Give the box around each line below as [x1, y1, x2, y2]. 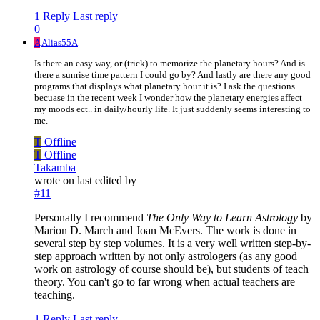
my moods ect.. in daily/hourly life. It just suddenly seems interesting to [34, 103, 311, 114]
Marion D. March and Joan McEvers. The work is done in [34, 224, 296, 236]
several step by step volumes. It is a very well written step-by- [34, 236, 311, 249]
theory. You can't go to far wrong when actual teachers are [34, 275, 295, 288]
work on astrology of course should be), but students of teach [34, 262, 309, 275]
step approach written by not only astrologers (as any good [34, 249, 297, 262]
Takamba [34, 161, 76, 174]
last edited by [77, 174, 136, 186]
